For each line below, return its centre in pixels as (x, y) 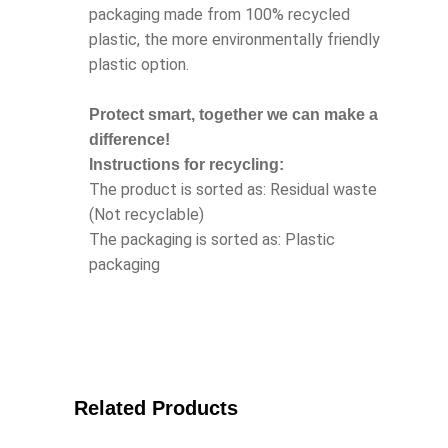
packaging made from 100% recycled (219, 15)
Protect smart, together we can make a (233, 115)
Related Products (156, 408)
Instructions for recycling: (186, 165)
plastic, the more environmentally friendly (234, 40)
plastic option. (139, 65)
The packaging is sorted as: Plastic (212, 240)
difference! (129, 140)
